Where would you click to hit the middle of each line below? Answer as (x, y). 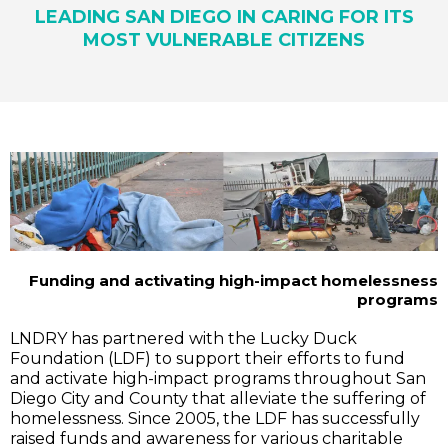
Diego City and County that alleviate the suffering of (218, 399)
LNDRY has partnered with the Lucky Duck (183, 339)
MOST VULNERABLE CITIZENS (224, 39)
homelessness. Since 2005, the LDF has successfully (215, 419)
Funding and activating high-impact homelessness (233, 281)
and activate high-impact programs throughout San (218, 379)
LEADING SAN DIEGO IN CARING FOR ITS (224, 16)
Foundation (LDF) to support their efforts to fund (207, 359)
